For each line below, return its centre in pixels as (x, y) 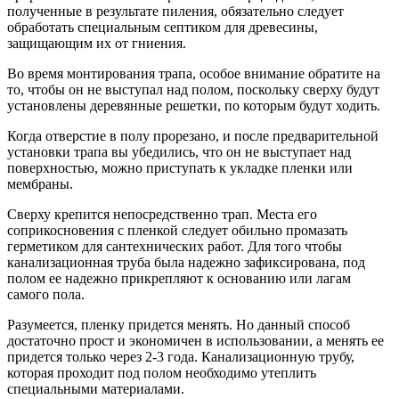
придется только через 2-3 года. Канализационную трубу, (181, 357)
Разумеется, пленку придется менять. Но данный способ (179, 325)
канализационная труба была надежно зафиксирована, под (186, 263)
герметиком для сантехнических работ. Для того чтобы (175, 247)
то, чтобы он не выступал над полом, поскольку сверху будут (193, 90)
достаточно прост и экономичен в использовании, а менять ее (195, 341)
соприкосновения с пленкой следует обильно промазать (177, 231)
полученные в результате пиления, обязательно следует (175, 12)
